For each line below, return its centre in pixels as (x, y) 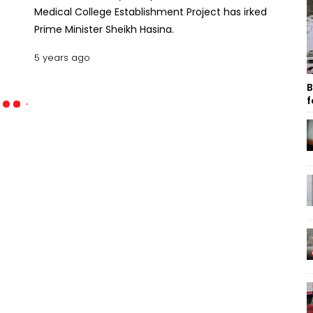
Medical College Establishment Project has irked (151, 12)
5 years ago (62, 58)
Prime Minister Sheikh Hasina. (104, 29)
